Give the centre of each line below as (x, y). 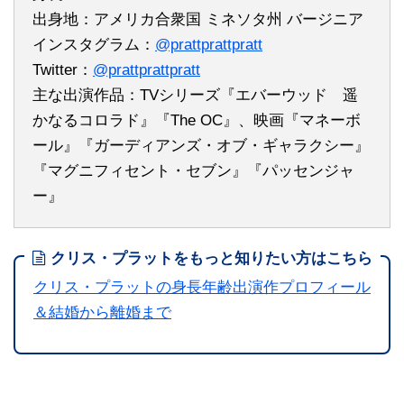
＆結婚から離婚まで (102, 312)
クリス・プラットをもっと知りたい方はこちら (211, 258)
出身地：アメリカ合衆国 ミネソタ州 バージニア (198, 19)
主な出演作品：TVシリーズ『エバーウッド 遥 (195, 95)
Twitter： (63, 69)
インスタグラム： (94, 44)
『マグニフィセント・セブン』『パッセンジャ (193, 170)
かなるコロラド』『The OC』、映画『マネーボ (197, 120)
